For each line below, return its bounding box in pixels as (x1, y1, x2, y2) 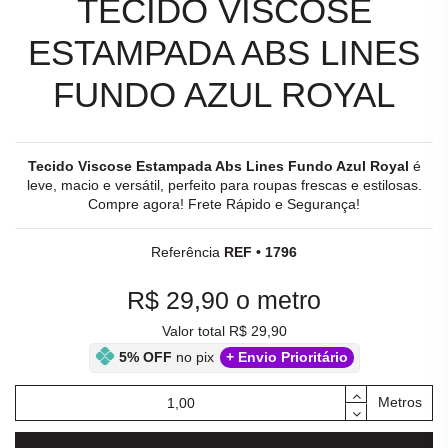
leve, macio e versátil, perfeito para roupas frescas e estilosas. (26, 176, 422, 193)
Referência (151, 243, 220, 260)
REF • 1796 (224, 243, 297, 260)
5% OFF (118, 348, 172, 365)
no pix (175, 348, 214, 365)
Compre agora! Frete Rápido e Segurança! (88, 195, 360, 212)
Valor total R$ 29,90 (161, 322, 287, 339)
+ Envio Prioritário (225, 348, 348, 365)
